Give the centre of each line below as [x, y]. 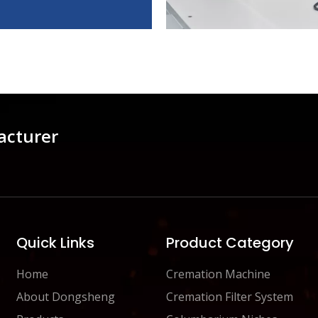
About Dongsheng [66, 296]
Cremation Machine [218, 274]
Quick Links [56, 242]
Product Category [230, 242]
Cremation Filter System [229, 296]
